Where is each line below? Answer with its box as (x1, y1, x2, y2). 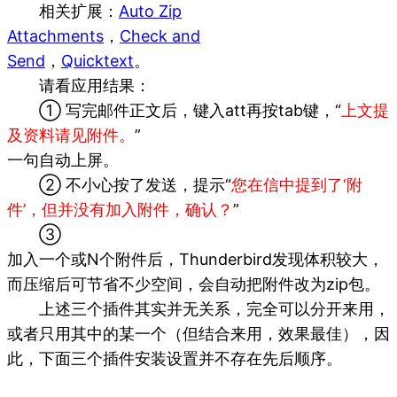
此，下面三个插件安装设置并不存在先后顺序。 (7, 348, 342, 368)
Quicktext (61, 51, 134, 70)
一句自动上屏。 (7, 150, 119, 169)
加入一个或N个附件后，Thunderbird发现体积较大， (7, 249, 384, 269)
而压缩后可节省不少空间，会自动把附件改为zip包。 (7, 274, 380, 293)
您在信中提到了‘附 (231, 175, 362, 194)
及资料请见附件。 (7, 125, 135, 144)
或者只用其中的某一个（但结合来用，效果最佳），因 (7, 323, 390, 343)
